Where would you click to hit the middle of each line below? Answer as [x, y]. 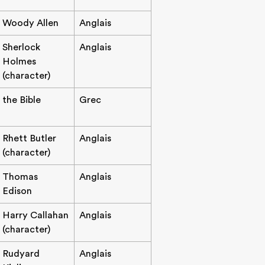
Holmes [19, 62]
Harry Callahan [35, 215]
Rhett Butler [29, 138]
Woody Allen [30, 23]
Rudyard [21, 254]
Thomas [20, 177]
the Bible [22, 100]
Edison [17, 191]
